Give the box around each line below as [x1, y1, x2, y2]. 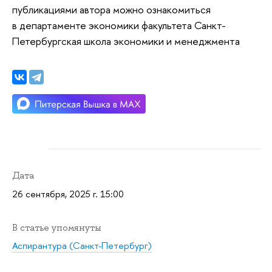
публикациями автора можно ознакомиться [12, 2, 211, 17]
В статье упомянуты [12, 221, 101, 234]
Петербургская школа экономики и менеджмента [12, 34, 240, 49]
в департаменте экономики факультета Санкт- [12, 18, 226, 33]
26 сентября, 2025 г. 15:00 [12, 187, 124, 200]
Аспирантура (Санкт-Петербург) [12, 239, 152, 253]
